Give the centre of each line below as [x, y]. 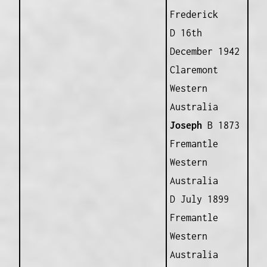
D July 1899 [199, 199]
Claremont [194, 69]
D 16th [186, 32]
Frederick [194, 14]
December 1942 [204, 51]
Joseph [186, 125]
